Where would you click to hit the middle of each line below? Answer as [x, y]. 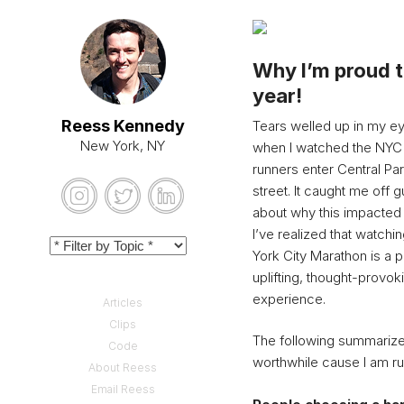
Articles [123, 303]
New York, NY [123, 146]
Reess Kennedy [123, 126]
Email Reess [123, 390]
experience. [289, 298]
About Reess [123, 368]
